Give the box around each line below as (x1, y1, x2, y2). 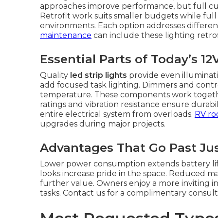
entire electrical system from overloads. (40, 109, 195, 119)
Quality (40, 71, 70, 80)
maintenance (40, 31, 91, 40)
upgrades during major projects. (40, 119, 165, 128)
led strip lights (70, 71, 127, 80)
